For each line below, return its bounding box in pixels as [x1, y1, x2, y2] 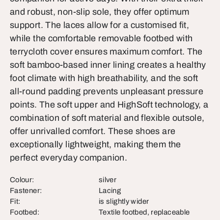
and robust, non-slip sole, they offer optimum [10, 7, 190, 17]
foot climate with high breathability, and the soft [10, 73, 198, 83]
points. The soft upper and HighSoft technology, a [10, 100, 209, 110]
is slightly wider [99, 197, 149, 205]
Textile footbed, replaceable [99, 208, 190, 216]
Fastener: [10, 187, 42, 194]
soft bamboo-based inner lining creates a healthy [10, 60, 206, 70]
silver [99, 176, 117, 184]
